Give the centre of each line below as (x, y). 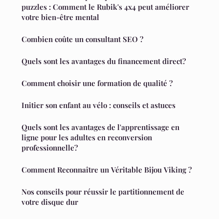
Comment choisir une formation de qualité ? (97, 83)
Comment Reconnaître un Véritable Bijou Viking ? (107, 169)
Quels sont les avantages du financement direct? (104, 61)
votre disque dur (50, 202)
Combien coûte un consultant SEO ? (82, 39)
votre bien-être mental (60, 17)
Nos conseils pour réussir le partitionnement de (103, 191)
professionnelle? (50, 147)
